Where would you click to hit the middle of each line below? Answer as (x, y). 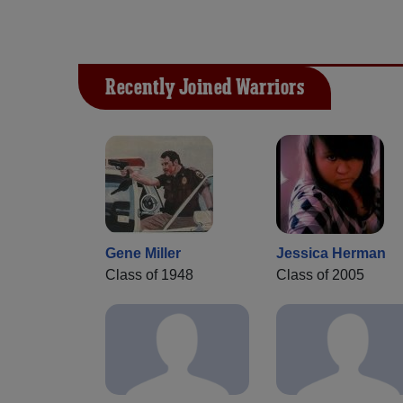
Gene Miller (143, 254)
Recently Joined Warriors (205, 89)
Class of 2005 (320, 275)
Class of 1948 (149, 275)
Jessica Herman (331, 254)
